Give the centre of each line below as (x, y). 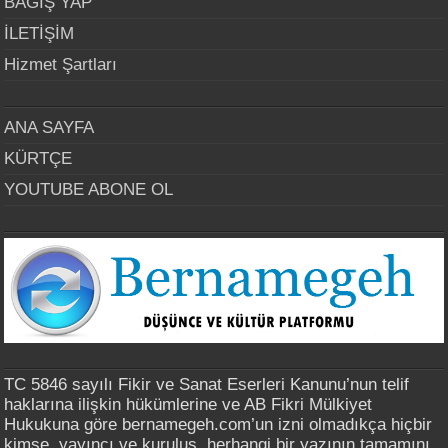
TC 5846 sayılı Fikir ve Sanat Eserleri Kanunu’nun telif (207, 384)
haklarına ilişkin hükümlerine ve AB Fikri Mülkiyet (188, 404)
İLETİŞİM (39, 33)
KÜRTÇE (38, 158)
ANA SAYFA (49, 127)
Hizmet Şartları (61, 64)
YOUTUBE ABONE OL (89, 189)
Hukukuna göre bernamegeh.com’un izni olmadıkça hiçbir (218, 424)
